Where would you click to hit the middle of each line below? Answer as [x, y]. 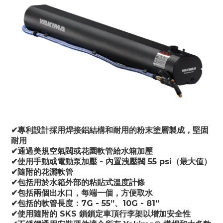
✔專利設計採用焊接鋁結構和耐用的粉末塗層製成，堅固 [110, 130]
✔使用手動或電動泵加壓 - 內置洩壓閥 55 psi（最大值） [111, 161]
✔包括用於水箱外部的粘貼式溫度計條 [78, 182]
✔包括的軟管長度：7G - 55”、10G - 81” [85, 203]
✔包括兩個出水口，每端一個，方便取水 [82, 193]
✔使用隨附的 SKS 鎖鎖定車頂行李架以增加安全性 [101, 214]
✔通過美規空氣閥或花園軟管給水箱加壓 [82, 151]
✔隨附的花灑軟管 [42, 172]
